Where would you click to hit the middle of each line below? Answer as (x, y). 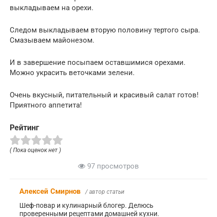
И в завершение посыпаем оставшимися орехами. (98, 62)
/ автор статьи (105, 192)
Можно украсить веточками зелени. (72, 72)
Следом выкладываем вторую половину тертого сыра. (105, 30)
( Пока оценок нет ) (35, 150)
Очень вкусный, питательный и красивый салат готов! (104, 95)
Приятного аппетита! (46, 105)
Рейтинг (24, 127)
